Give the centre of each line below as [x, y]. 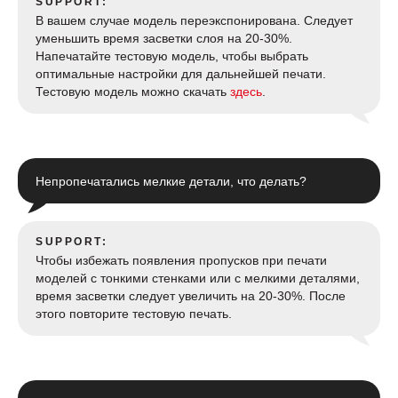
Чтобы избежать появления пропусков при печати [181, 260]
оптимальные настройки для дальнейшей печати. [181, 73]
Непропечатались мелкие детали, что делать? [171, 181]
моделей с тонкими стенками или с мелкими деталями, [198, 278]
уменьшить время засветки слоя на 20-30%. [164, 38]
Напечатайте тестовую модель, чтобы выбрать [172, 56]
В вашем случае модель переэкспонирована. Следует [194, 20]
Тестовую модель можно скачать [133, 91]
